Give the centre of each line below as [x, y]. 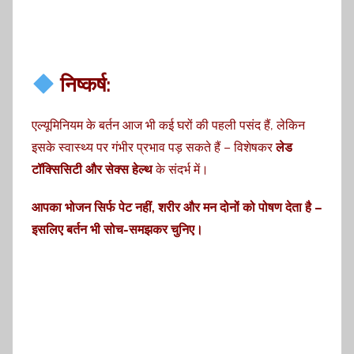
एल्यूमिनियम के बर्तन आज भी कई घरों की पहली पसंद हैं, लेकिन [168, 125]
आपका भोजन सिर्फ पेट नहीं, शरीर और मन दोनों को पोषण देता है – [177, 207]
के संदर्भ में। [181, 169]
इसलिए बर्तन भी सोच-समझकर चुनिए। [117, 229]
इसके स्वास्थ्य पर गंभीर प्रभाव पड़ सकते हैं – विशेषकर [154, 147]
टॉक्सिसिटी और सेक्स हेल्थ [92, 169]
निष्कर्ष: [83, 85]
